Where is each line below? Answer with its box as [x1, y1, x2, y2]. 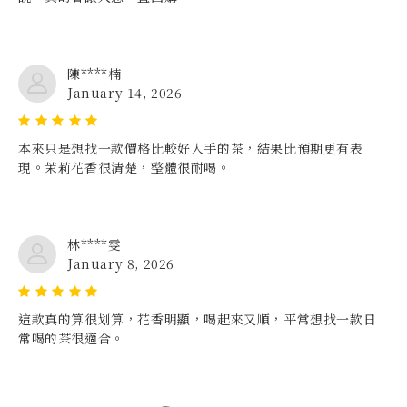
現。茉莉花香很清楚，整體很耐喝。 [18, 158, 231, 177]
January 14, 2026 [67, 84, 183, 103]
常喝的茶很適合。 [18, 329, 124, 348]
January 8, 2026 [67, 254, 174, 273]
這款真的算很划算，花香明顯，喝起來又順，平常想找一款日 [18, 310, 377, 329]
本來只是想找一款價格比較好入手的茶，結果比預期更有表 [18, 139, 363, 158]
